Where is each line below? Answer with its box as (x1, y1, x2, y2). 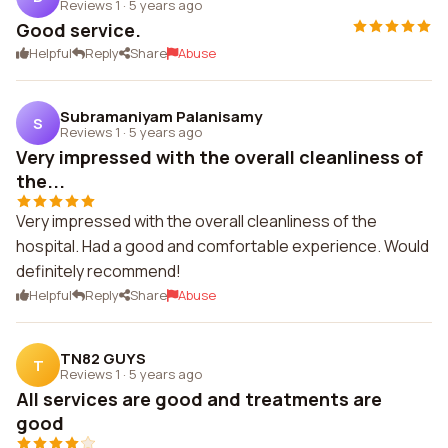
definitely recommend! (16, 260, 181, 282)
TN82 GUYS (60, 347, 146, 369)
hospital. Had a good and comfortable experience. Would (16, 235, 429, 257)
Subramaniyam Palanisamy (60, 105, 262, 127)
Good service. (16, 18, 141, 42)
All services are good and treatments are (16, 387, 382, 411)
